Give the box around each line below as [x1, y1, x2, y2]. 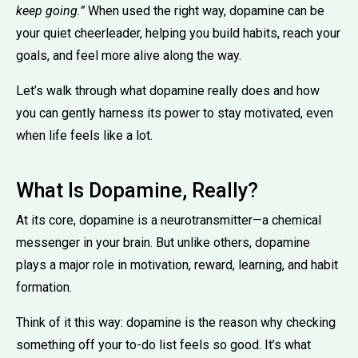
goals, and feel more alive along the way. [16, 47, 241, 63]
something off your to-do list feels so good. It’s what [16, 336, 311, 352]
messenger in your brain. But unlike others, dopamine [16, 234, 310, 250]
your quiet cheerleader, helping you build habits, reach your [16, 25, 340, 41]
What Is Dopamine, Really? [16, 178, 258, 202]
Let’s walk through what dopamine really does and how [16, 82, 320, 98]
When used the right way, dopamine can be [85, 2, 324, 18]
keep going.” [16, 2, 85, 18]
